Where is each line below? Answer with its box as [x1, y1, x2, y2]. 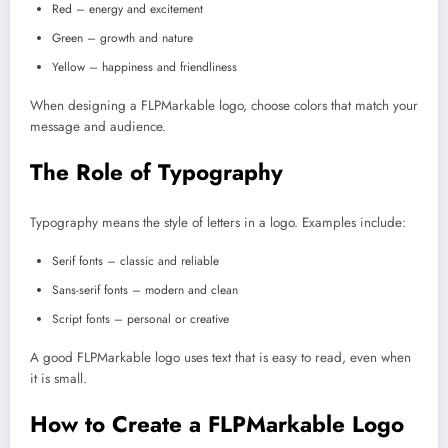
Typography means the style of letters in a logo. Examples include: [30, 212, 406, 232]
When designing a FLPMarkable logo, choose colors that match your [30, 95, 418, 115]
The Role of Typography [30, 156, 283, 189]
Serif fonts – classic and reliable [52, 251, 219, 270]
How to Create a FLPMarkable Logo [30, 407, 404, 440]
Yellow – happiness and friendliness [52, 57, 237, 76]
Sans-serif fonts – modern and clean [52, 280, 238, 299]
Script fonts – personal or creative [52, 309, 229, 328]
